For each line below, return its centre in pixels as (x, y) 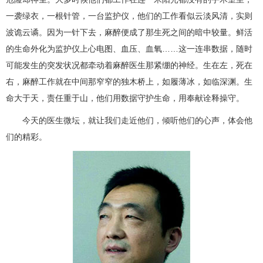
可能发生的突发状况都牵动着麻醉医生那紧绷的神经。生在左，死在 (129, 65)
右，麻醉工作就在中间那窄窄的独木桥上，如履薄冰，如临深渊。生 (129, 82)
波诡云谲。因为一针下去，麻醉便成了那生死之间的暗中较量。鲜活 (129, 32)
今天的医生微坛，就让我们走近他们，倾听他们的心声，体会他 (129, 120)
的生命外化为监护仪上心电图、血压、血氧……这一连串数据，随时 (129, 49)
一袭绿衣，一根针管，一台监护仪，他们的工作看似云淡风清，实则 (129, 16)
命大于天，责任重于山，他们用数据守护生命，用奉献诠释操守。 (125, 98)
